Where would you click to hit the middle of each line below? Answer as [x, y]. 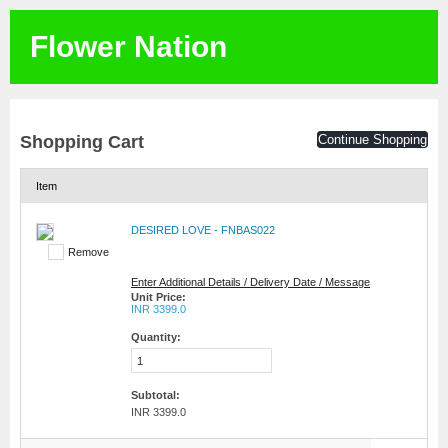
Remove [88, 252]
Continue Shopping [372, 139]
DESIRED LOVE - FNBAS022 [203, 230]
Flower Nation [128, 46]
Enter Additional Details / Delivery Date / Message [250, 282]
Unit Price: [158, 297]
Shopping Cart [82, 142]
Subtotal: [155, 395]
